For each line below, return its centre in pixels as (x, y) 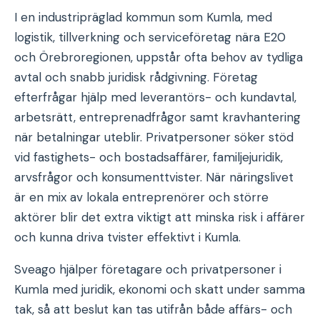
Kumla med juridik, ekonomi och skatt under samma (160, 289)
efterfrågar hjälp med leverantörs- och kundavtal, (155, 97)
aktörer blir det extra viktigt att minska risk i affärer (160, 217)
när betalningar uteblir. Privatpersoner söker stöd (154, 137)
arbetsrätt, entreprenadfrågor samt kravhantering (157, 117)
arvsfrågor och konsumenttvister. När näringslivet (154, 177)
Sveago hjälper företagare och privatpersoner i (148, 269)
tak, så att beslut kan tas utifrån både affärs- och (153, 309)
